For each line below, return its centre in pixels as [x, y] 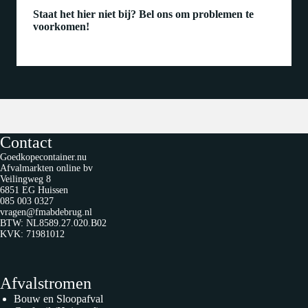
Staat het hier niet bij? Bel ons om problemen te [143, 14]
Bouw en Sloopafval [58, 299]
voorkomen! [61, 27]
